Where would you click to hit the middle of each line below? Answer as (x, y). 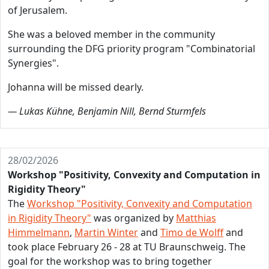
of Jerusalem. (38, 10)
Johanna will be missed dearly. (76, 87)
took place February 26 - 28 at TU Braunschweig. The (127, 247)
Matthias (196, 218)
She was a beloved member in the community (111, 34)
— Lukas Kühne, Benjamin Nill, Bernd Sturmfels (107, 111)
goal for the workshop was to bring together (110, 261)
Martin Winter (106, 232)
